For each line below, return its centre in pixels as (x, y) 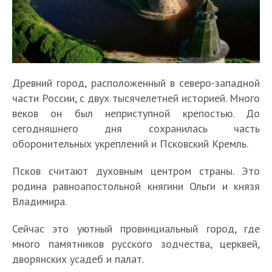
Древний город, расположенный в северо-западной (136, 83)
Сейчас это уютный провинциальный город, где (136, 228)
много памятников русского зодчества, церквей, (136, 243)
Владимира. (39, 201)
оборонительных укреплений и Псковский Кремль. (130, 143)
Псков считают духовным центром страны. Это (136, 171)
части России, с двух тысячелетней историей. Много (136, 98)
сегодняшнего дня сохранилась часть (136, 128)
